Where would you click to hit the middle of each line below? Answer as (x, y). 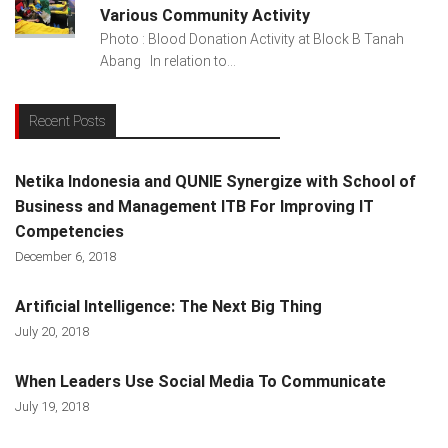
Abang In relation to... (167, 61)
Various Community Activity (204, 16)
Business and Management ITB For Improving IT (194, 207)
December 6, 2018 (65, 257)
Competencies (69, 232)
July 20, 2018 (52, 332)
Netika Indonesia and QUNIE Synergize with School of (215, 182)
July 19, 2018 (52, 407)
